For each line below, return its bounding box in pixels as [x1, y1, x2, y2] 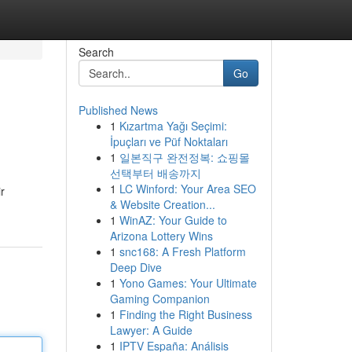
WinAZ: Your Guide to [119, 212, 227, 228]
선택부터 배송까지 [109, 165, 201, 181]
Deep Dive [109, 259, 162, 275]
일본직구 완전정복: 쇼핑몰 [119, 149, 250, 165]
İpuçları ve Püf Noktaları [109, 134, 228, 149]
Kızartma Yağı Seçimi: [119, 118, 227, 134]
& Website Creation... [109, 196, 215, 212]
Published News [78, 102, 158, 118]
